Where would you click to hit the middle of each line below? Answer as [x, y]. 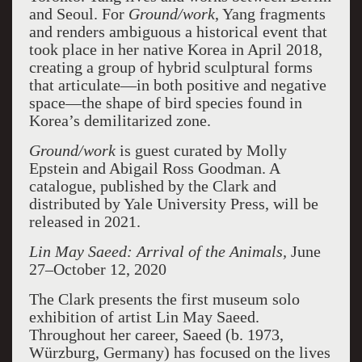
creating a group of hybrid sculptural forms [170, 67]
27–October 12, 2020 [97, 269]
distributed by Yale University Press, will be [173, 204]
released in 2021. [84, 221]
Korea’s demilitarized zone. [120, 120]
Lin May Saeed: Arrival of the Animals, [160, 251]
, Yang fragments [270, 14]
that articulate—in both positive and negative [177, 85]
